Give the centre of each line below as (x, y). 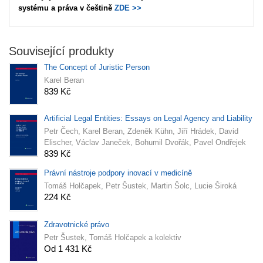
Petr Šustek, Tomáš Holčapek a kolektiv (113, 237)
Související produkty (61, 51)
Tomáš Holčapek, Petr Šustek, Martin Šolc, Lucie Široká (140, 186)
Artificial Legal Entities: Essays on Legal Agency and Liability (148, 119)
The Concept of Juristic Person (97, 68)
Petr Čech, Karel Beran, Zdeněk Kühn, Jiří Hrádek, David (141, 131)
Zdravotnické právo (77, 224)
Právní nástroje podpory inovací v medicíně (118, 173)
